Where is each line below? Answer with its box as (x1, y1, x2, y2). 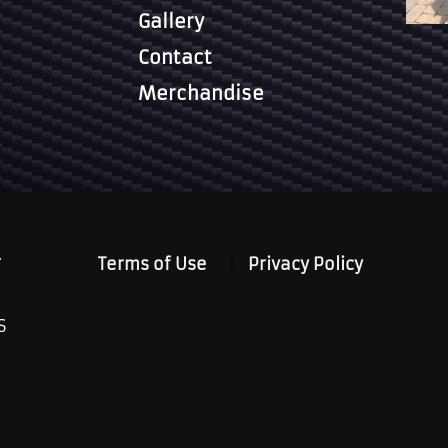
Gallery (138, 9, 205, 33)
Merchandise (138, 81, 265, 105)
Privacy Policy (248, 253, 364, 274)
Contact (138, 45, 213, 69)
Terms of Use (97, 253, 207, 274)
